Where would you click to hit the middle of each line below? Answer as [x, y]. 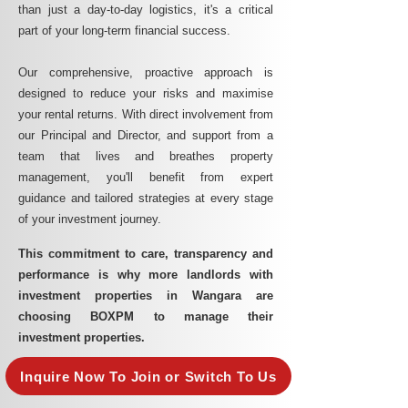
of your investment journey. [90, 219]
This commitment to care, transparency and [146, 254]
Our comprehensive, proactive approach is [146, 72]
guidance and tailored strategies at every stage [146, 198]
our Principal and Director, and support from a [146, 135]
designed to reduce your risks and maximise [146, 93]
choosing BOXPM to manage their [146, 316]
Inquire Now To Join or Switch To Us [148, 376]
